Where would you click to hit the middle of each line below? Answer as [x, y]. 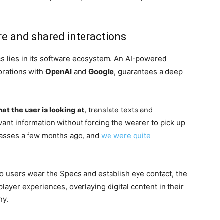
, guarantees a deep [148, 71]
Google [101, 71]
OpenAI [58, 71]
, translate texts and [119, 110]
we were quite [126, 135]
